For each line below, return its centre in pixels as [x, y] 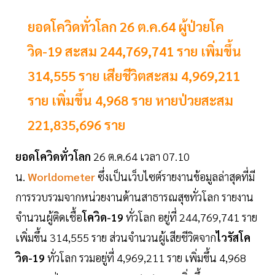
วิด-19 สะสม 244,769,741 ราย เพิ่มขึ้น [134, 51]
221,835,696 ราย [76, 125]
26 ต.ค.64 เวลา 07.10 [140, 157]
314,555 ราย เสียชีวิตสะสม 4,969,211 [134, 76]
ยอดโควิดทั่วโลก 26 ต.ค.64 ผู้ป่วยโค [126, 27]
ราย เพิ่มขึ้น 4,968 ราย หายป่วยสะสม [130, 100]
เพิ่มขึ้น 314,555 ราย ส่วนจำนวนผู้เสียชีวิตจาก [116, 238]
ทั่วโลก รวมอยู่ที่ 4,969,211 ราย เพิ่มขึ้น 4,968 [147, 258]
